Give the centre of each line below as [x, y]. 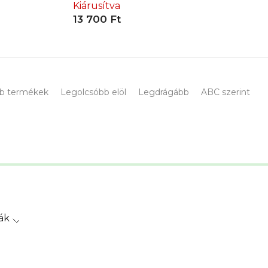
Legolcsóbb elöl [93, 92]
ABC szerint [225, 92]
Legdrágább [163, 92]
